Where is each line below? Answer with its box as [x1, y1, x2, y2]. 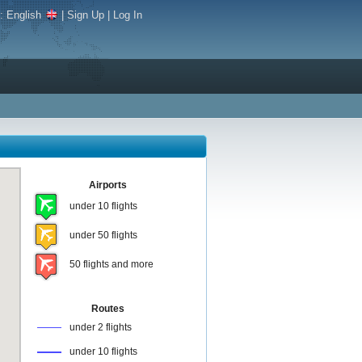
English [6, 9, 41, 21]
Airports [88, 179, 127, 192]
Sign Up [67, 9, 104, 21]
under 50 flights [69, 229, 137, 242]
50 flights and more [69, 259, 154, 271]
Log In [113, 9, 142, 21]
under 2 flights [69, 322, 132, 334]
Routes [90, 303, 124, 315]
